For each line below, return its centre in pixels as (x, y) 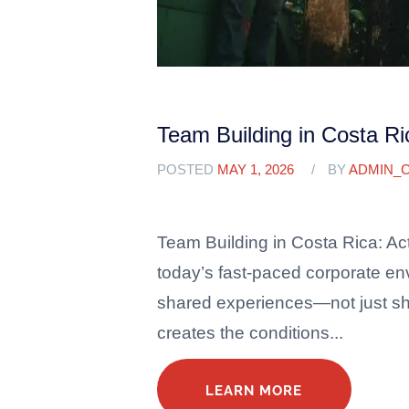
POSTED (187, 170)
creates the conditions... (250, 332)
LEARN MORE (254, 391)
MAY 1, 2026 (256, 170)
